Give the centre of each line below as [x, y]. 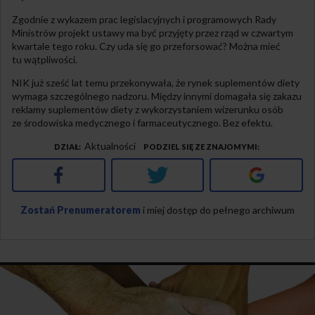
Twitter [186, 172]
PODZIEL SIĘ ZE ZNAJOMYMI [200, 146]
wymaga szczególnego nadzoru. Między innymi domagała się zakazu [157, 96]
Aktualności [110, 146]
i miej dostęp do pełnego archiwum [218, 210]
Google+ [285, 172]
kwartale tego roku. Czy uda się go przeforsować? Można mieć [146, 46]
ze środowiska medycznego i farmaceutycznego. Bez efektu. [142, 122]
